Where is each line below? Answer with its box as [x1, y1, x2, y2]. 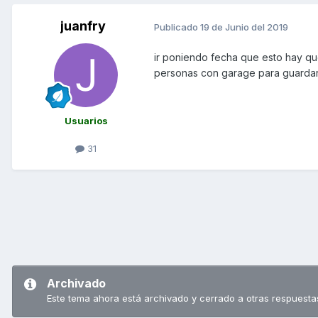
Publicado [154, 21, 200, 33]
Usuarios [64, 115, 108, 127]
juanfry [60, 18, 106, 34]
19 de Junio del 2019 [200, 21, 288, 33]
